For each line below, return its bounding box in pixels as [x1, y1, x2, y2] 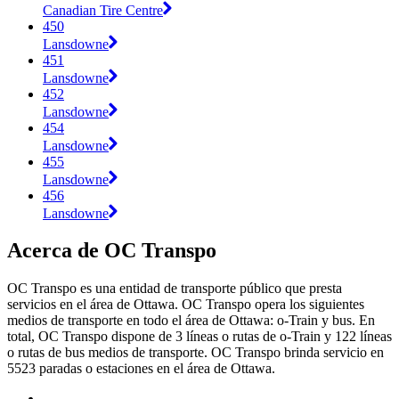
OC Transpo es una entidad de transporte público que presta [7, 281, 342, 297]
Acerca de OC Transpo [7, 239, 216, 263]
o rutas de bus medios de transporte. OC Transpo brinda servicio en [7, 345, 384, 361]
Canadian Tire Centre [43, 2, 163, 18]
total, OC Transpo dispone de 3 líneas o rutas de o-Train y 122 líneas [7, 329, 392, 345]
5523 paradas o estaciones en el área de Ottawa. [7, 361, 275, 377]
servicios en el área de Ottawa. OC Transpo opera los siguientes [7, 297, 364, 313]
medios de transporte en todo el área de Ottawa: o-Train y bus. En [7, 313, 375, 329]
